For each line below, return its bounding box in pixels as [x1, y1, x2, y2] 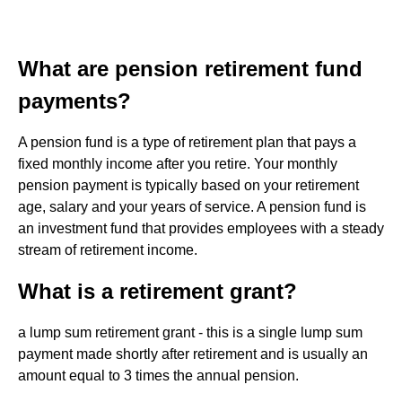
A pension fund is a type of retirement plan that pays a [18, 135, 356, 150]
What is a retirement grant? [18, 279, 297, 303]
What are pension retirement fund [18, 57, 363, 81]
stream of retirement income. [18, 242, 197, 258]
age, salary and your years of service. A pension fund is [18, 199, 366, 214]
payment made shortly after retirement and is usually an [18, 346, 368, 362]
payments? [18, 89, 131, 113]
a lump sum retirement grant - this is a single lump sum [18, 325, 363, 340]
